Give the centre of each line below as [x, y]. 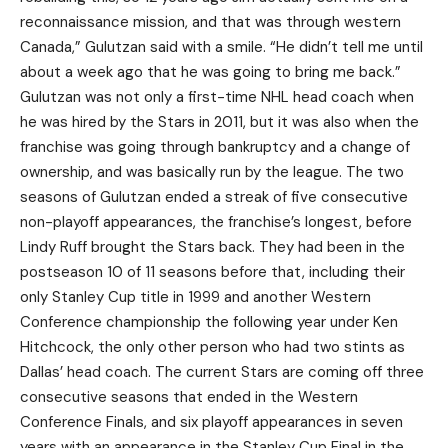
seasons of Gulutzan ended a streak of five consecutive [214, 197]
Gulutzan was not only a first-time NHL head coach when [217, 97]
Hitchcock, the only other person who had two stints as [212, 347]
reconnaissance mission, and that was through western [210, 22]
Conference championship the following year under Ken [209, 322]
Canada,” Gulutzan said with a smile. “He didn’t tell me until [221, 47]
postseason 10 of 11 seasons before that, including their [212, 272]
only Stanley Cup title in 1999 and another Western [195, 297]
